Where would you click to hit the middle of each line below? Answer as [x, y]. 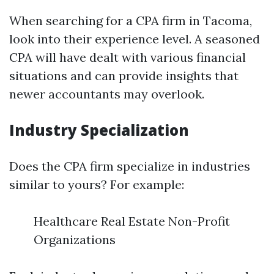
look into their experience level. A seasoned [135, 39]
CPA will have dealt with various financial [128, 57]
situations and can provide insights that [124, 76]
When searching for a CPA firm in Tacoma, [131, 20]
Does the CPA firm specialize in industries [130, 166]
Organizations [75, 239]
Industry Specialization [99, 130]
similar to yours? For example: [97, 184]
